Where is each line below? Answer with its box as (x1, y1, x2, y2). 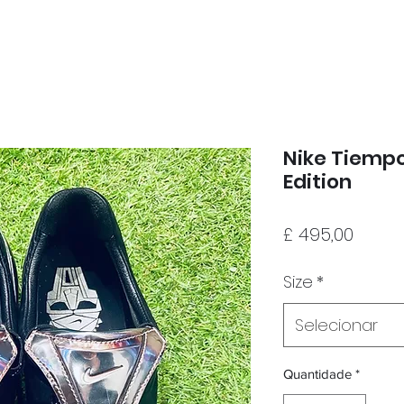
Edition (283, 167, 352, 196)
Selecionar (295, 313, 378, 336)
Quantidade (283, 365, 352, 381)
